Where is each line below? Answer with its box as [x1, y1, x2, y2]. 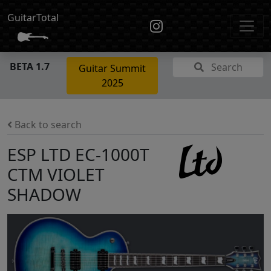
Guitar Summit [79, 62, 146, 75]
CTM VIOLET [7, 163, 105, 186]
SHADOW [7, 183, 81, 206]
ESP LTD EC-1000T [7, 143, 149, 166]
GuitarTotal [7, 11, 59, 24]
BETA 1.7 [10, 60, 50, 73]
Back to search [12, 118, 82, 131]
